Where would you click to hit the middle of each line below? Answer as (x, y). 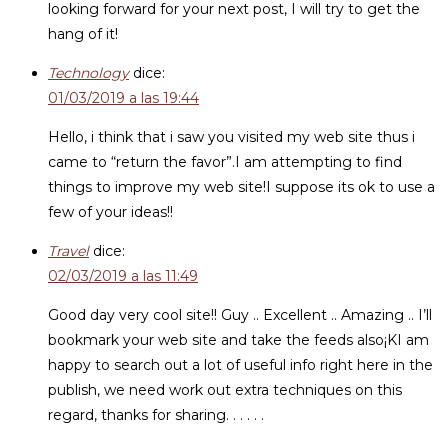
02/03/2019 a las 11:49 (123, 276)
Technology (88, 73)
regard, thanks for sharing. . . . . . (156, 415)
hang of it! (83, 34)
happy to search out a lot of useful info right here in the (240, 365)
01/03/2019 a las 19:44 (123, 98)
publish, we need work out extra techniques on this (225, 390)
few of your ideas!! (110, 212)
